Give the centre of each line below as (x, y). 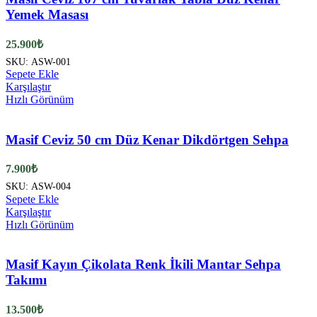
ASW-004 (51, 186)
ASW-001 (51, 61)
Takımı (26, 280)
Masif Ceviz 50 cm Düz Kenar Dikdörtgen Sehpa (147, 139)
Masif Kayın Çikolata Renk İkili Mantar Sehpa (143, 265)
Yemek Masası (47, 15)
